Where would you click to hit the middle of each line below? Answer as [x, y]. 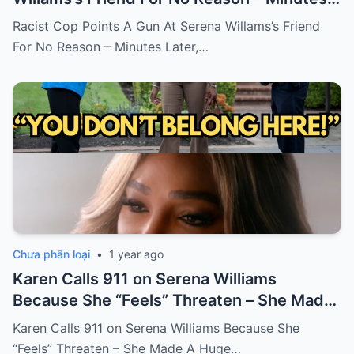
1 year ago [136, 254]
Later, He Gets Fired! [91, 20]
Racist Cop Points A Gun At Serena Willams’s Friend [166, 26]
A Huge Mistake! [75, 322]
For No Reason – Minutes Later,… [111, 47]
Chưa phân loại [51, 254]
